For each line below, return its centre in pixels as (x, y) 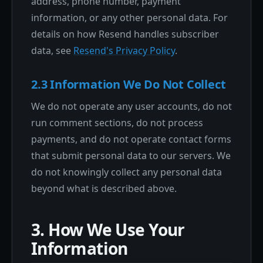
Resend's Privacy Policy (124, 50)
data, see (52, 50)
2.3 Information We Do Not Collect (129, 84)
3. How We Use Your (108, 230)
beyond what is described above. (104, 188)
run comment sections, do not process (117, 123)
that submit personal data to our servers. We (131, 156)
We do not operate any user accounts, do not (131, 106)
